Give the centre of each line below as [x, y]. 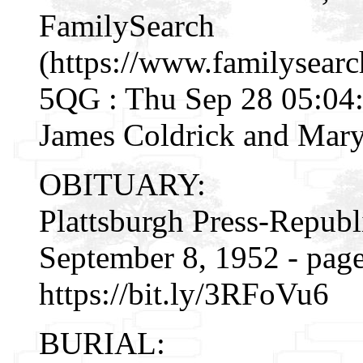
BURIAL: [102, 343]
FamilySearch [127, 25]
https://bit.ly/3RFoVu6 [184, 293]
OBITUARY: [122, 184]
